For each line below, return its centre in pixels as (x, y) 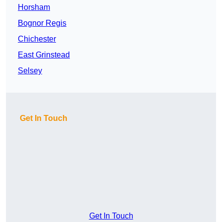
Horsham (34, 7)
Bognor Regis (42, 23)
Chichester (37, 39)
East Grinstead (44, 55)
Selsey (30, 71)
